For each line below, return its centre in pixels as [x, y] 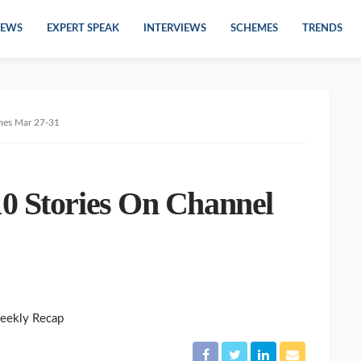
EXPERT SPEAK [83, 29]
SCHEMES [254, 29]
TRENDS [322, 29]
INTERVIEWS [175, 29]
